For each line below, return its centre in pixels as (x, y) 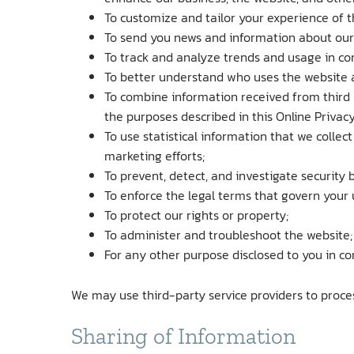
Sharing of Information (183, 336)
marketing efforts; (154, 155)
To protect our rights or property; (196, 215)
